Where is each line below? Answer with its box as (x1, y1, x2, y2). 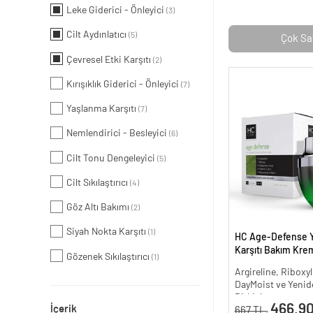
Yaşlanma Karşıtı (66, 104, 138, 115)
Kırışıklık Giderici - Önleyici (66, 79, 181, 89)
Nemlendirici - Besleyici (66, 129, 169, 139)
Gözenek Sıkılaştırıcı (66, 252, 152, 262)
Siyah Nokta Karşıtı (66, 227, 148, 238)
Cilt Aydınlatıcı (66, 30, 129, 41)
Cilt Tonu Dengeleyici (66, 153, 157, 163)
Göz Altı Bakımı (66, 203, 131, 213)
